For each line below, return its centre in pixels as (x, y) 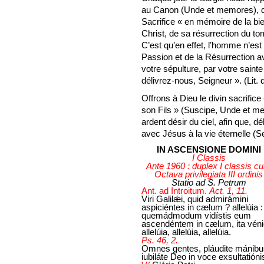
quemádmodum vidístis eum (196, 215)
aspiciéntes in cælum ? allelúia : (202, 207)
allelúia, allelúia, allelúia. (186, 232)
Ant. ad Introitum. (175, 191)
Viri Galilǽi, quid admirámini (195, 199)
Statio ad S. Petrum (209, 182)
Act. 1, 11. (228, 191)
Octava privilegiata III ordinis (209, 174)
